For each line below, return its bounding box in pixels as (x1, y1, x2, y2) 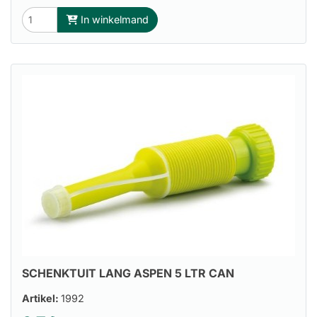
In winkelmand (78, 13, 149, 26)
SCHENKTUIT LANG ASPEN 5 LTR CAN (22, 265, 234, 280)
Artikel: (22, 292, 61, 304)
